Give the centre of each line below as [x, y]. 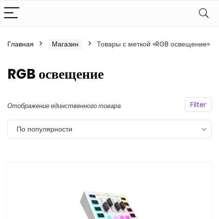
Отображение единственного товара [64, 106]
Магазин [65, 44]
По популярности [44, 129]
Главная [21, 44]
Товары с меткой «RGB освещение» [153, 44]
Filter [198, 105]
